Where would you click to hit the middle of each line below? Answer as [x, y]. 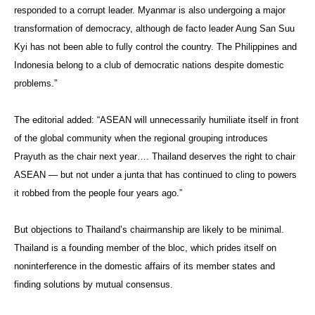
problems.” [36, 83]
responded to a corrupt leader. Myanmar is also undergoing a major [150, 10]
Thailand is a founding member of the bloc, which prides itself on [145, 247]
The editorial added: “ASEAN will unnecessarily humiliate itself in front [156, 120]
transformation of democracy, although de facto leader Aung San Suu [154, 28]
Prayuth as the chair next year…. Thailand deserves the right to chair [155, 156]
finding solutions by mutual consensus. [94, 284]
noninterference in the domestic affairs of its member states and [144, 266]
